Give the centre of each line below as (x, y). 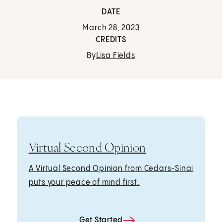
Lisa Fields (115, 56)
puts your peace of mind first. (84, 182)
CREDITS (111, 40)
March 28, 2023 (111, 28)
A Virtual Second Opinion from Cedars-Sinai (111, 168)
